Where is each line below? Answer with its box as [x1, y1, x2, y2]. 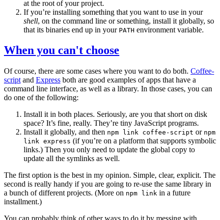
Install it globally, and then [24, 128, 107, 137]
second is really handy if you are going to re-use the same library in [4, 180, 211, 189]
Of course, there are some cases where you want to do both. [4, 67, 191, 76]
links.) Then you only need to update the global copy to [24, 145, 195, 154]
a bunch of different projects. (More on [4, 189, 126, 197]
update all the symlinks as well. [24, 154, 120, 163]
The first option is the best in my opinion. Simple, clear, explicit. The [4, 171, 216, 180]
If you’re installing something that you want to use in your [24, 7, 203, 16]
